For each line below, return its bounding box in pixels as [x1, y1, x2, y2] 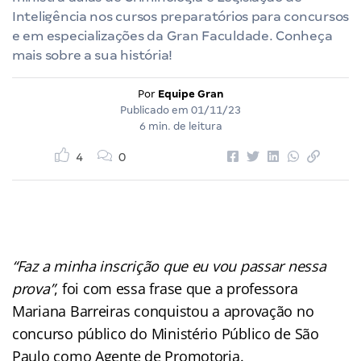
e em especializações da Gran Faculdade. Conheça [12, 27, 333, 44]
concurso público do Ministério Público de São [12, 323, 319, 343]
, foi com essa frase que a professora [54, 278, 298, 298]
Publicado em [120, 103, 191, 116]
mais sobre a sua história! [12, 47, 172, 63]
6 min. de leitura [139, 119, 222, 132]
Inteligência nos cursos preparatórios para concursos [12, 8, 349, 24]
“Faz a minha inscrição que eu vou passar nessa [12, 255, 326, 276]
